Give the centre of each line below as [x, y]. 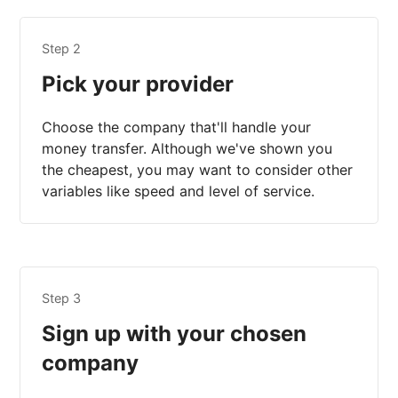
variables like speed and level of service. [179, 191]
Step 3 [62, 298]
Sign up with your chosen [175, 334]
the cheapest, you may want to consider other [198, 170]
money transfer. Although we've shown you [187, 149]
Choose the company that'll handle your [177, 127]
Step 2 [62, 49]
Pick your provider [138, 84]
